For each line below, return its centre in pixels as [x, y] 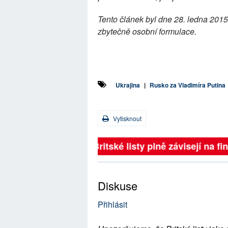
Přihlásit [112, 204]
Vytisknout [126, 118]
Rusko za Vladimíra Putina [188, 85]
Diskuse [118, 186]
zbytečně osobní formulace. [147, 31]
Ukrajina [128, 85]
